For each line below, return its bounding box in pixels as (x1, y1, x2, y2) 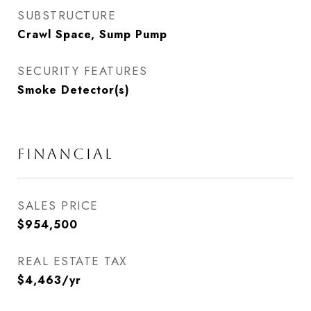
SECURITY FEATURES (17, 62, 148, 79)
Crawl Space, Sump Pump (17, 26, 167, 42)
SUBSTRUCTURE (17, 7, 116, 24)
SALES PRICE (17, 197, 99, 214)
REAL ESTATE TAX (17, 253, 127, 269)
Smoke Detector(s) (17, 82, 130, 98)
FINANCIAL (17, 145, 114, 162)
